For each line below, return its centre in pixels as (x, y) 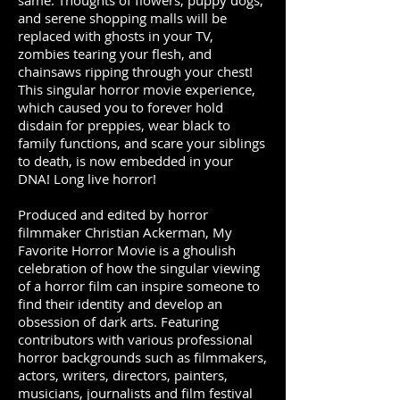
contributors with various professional (135, 339)
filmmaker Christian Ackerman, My (125, 232)
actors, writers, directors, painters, (123, 375)
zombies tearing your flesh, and (115, 54)
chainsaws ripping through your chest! (135, 71)
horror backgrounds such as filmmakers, (142, 357)
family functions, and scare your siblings (142, 143)
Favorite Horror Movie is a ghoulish (127, 250)
